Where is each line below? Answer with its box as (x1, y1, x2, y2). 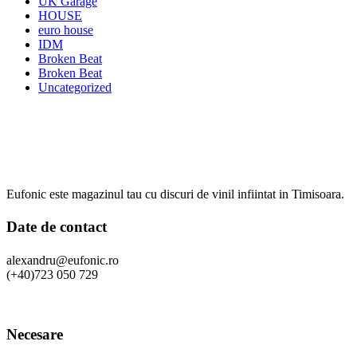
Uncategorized (38, 80, 112, 94)
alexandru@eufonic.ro (6, 253, 119, 267)
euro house (38, 23, 93, 37)
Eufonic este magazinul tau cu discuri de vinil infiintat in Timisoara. (6, 187, 344, 201)
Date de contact (6, 218, 107, 236)
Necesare (6, 325, 63, 343)
